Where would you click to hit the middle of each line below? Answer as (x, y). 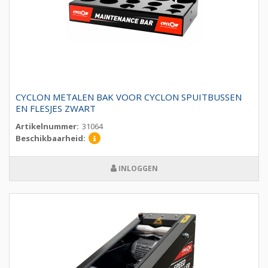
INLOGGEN (137, 169)
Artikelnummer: (47, 127)
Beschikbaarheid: (51, 138)
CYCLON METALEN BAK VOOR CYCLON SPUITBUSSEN (129, 97)
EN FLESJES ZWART (56, 109)
